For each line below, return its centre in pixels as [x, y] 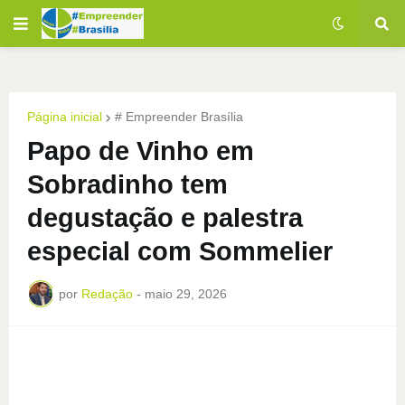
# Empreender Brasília [179, 117]
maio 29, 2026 [186, 293]
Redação [107, 293]
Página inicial [65, 117]
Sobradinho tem [127, 184]
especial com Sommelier [180, 251]
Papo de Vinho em [141, 151]
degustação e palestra [165, 218]
